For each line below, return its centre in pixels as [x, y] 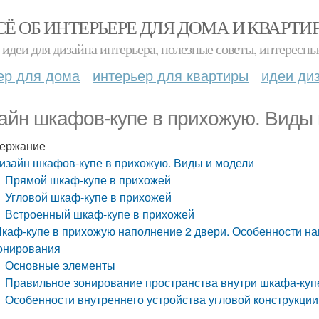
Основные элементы [61, 265]
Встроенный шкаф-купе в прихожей [100, 214]
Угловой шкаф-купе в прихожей [89, 197]
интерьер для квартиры [171, 75]
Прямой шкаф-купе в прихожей [88, 180]
